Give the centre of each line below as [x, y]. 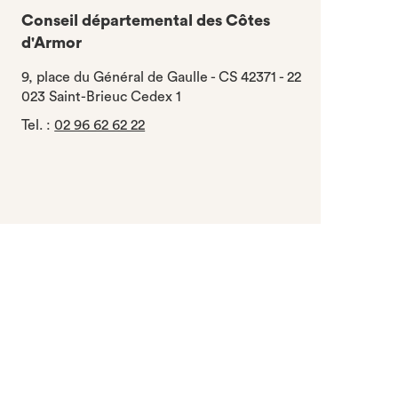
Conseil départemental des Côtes [146, 20]
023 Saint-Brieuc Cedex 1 [102, 97]
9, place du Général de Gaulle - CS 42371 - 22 [162, 77]
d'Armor [52, 43]
